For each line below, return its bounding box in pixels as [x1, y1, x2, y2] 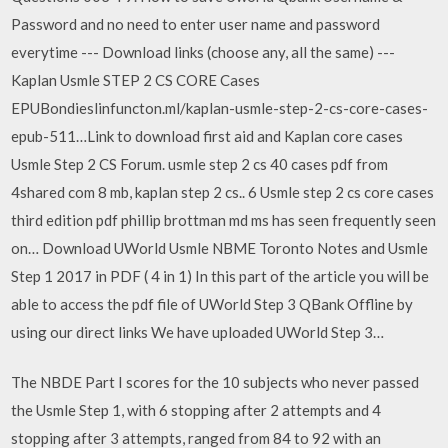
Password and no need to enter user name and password [11, 14, 381, 33]
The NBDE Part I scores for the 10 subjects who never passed [11, 373, 420, 391]
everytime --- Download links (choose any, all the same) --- [11, 42, 396, 61]
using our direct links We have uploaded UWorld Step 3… [11, 322, 385, 341]
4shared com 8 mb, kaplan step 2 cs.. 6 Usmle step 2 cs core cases [11, 182, 435, 201]
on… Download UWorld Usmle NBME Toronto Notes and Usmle [11, 238, 429, 257]
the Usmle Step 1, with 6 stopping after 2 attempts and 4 [11, 401, 382, 419]
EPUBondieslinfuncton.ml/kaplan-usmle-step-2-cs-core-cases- [11, 98, 429, 117]
